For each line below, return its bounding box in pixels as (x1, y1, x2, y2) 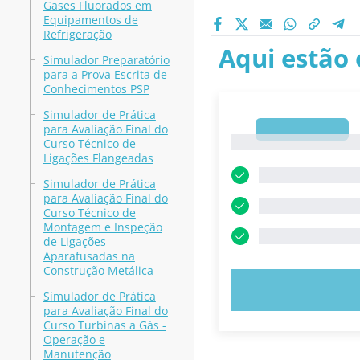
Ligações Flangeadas (43, 150, 153, 166)
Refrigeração (43, 27, 112, 42)
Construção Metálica (43, 263, 153, 278)
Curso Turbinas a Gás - (43, 317, 166, 333)
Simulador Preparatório (43, 52, 170, 67)
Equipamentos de (43, 12, 138, 27)
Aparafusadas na (43, 248, 135, 264)
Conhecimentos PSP (43, 81, 149, 96)
